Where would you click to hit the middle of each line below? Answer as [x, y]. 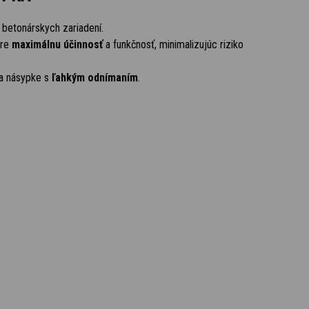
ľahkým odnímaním [94, 78]
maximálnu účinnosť [57, 44]
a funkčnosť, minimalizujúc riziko [173, 44]
